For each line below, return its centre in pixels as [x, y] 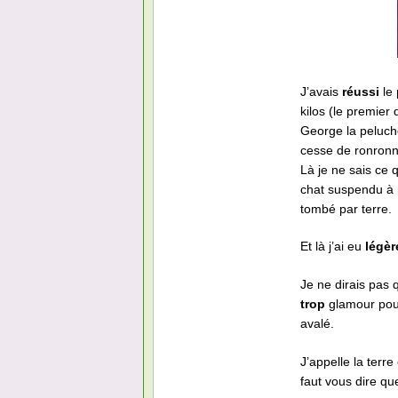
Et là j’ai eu [333, 247]
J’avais [321, 91]
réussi [361, 91]
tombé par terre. [346, 208]
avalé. [317, 324]
